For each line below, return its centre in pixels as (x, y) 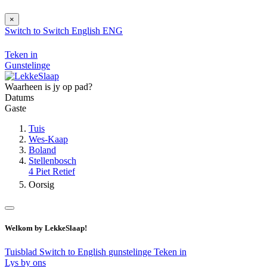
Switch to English (74, 252)
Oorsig (41, 185)
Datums (19, 98)
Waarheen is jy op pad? (49, 87)
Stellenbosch (52, 161)
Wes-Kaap (48, 139)
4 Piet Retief (52, 172)
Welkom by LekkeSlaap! (46, 228)
